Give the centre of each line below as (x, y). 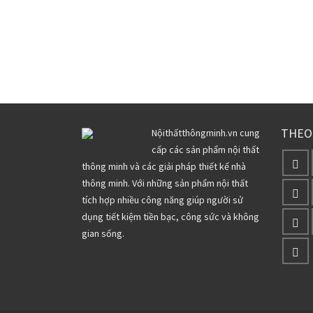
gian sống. (103, 233)
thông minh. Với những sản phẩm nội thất (165, 183)
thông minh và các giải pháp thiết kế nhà (164, 166)
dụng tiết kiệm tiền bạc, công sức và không (170, 216)
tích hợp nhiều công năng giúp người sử (162, 199)
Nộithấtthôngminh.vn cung (206, 132)
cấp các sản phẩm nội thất (205, 149)
